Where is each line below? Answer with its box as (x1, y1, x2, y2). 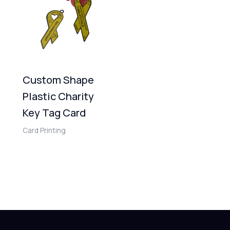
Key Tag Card (23, 106, 86, 120)
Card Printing (23, 126, 66, 136)
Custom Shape (23, 73, 94, 87)
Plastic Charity (23, 89, 94, 104)
